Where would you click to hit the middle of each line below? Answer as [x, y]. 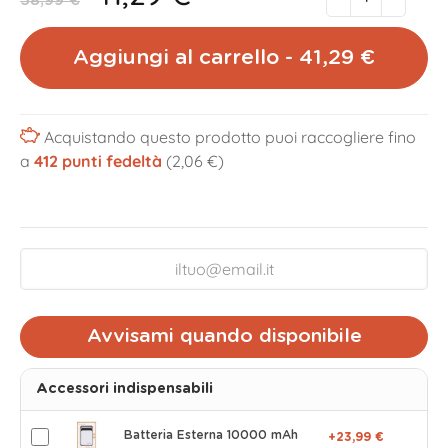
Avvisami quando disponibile [224, 336]
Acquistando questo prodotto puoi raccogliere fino [229, 137]
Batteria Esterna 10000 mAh [211, 434]
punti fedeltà [110, 161]
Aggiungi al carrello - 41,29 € [224, 57]
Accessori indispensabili [124, 388]
